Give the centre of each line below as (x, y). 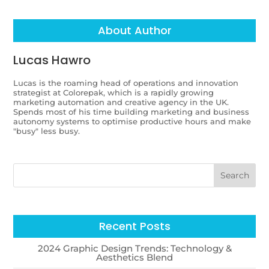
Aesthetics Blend (134, 258)
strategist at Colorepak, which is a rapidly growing (114, 92)
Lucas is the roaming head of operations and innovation (126, 83)
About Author (134, 30)
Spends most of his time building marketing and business (131, 111)
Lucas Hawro (52, 60)
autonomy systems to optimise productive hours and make (132, 121)
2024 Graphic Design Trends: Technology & (134, 249)
